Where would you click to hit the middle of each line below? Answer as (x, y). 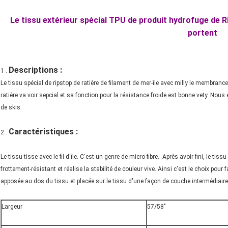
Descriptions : (35, 70)
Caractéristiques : (43, 132)
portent (202, 33)
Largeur (12, 207)
